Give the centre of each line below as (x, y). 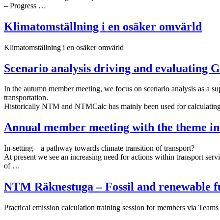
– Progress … (25, 5)
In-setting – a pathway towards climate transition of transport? (99, 148)
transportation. (26, 98)
